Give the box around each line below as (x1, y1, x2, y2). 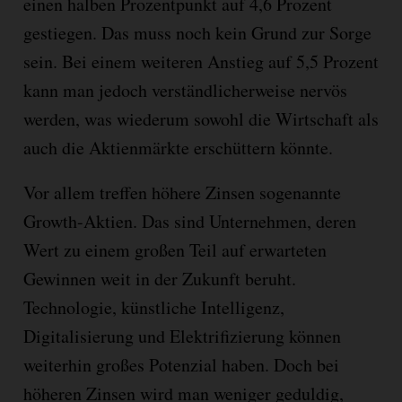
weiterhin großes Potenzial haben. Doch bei (22, 353, 339, 378)
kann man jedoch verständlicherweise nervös (22, 78, 347, 103)
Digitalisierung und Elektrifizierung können (22, 324, 341, 349)
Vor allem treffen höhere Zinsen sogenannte (22, 180, 341, 205)
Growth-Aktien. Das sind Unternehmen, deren (22, 209, 356, 234)
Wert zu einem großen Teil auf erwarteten (22, 238, 327, 263)
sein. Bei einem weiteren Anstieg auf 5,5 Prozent (22, 49, 379, 74)
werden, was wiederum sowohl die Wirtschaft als (22, 107, 379, 132)
